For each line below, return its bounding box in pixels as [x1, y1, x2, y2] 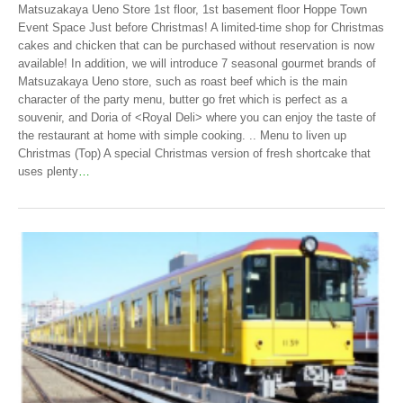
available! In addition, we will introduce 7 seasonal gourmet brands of [18, 56, 376, 70]
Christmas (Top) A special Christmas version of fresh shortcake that [18, 146, 371, 160]
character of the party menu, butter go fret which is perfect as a [18, 92, 347, 106]
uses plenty [18, 164, 78, 178]
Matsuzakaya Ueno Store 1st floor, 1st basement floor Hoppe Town [18, 2, 367, 16]
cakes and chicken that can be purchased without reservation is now [18, 38, 374, 52]
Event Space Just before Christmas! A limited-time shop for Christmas [18, 20, 384, 34]
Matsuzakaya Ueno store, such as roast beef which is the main [18, 74, 347, 88]
